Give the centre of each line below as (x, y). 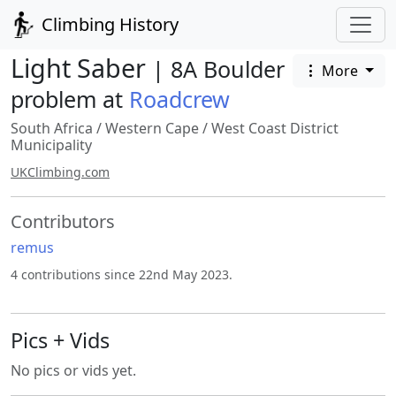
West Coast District (275, 128)
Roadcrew (179, 99)
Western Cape (152, 128)
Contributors (63, 221)
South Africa (52, 128)
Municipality (51, 145)
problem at (70, 99)
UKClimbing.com (60, 172)
